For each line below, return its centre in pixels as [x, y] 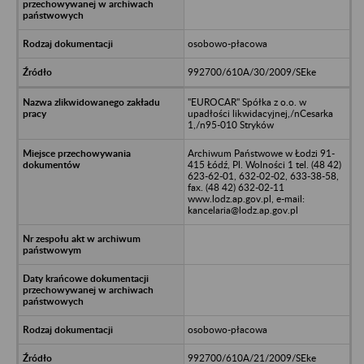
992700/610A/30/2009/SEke [251, 71]
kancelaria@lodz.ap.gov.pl [243, 210]
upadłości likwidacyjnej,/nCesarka [260, 113]
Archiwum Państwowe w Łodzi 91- [261, 153]
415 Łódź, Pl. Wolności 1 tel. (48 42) [264, 164]
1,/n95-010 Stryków [230, 124]
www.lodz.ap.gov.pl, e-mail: [246, 198]
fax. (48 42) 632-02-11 [236, 187]
